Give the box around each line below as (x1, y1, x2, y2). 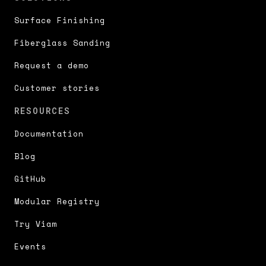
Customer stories (14, 82, 100, 94)
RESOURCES (14, 105, 71, 117)
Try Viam (14, 218, 57, 230)
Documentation (14, 128, 84, 140)
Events (14, 240, 46, 253)
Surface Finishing (14, 14, 105, 27)
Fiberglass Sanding (14, 37, 110, 49)
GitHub (14, 173, 46, 185)
